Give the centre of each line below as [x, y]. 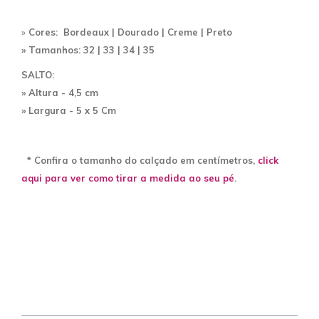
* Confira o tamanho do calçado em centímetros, [140, 160]
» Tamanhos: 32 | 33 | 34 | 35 [88, 49]
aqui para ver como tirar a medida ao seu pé [128, 178]
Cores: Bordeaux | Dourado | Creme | [116, 32]
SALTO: [38, 74]
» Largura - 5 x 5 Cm [69, 110]
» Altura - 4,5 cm [60, 92]
